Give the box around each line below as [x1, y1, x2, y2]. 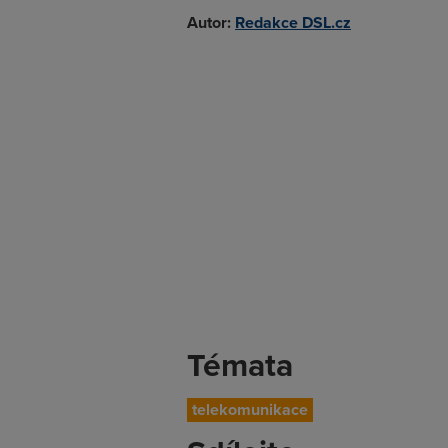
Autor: [187, 11, 231, 34]
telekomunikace [192, 398, 308, 421]
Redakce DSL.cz [235, 11, 351, 34]
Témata [187, 341, 293, 388]
